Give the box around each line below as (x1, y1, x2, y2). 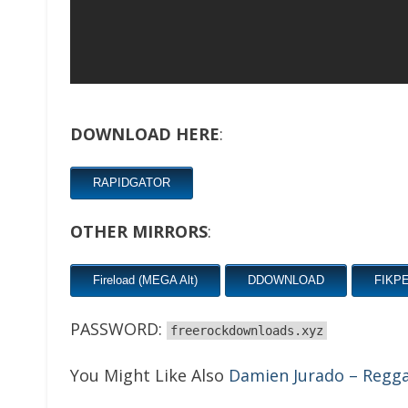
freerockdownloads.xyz (170, 323, 323, 338)
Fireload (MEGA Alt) (93, 273, 198, 287)
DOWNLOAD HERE (70, 123, 219, 145)
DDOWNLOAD (248, 273, 324, 287)
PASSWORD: (70, 318, 167, 340)
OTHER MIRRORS (70, 220, 208, 242)
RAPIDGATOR (93, 176, 170, 189)
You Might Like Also (70, 364, 229, 386)
